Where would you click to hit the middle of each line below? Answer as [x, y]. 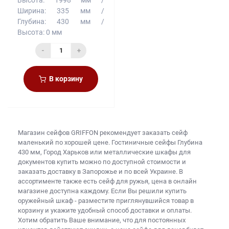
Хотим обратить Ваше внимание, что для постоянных [102, 220]
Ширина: [32, 10]
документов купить [48, 162]
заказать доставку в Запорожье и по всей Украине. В [100, 171]
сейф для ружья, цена [133, 181]
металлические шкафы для [147, 152]
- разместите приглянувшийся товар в [133, 200]
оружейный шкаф [45, 200]
